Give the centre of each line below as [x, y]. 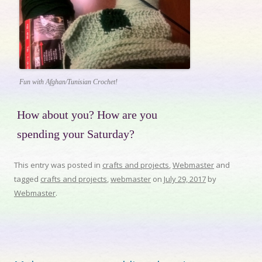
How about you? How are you [87, 115]
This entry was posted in [58, 165]
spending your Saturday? [76, 135]
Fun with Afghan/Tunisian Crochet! [68, 82]
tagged [27, 179]
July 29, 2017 [185, 179]
